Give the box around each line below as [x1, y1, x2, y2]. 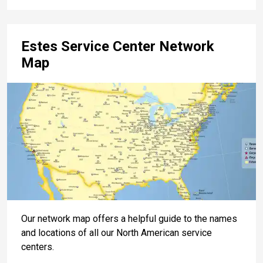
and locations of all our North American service [21, 227, 212, 238]
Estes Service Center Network [21, 38, 214, 55]
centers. [21, 241, 54, 252]
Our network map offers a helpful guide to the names [21, 213, 237, 224]
